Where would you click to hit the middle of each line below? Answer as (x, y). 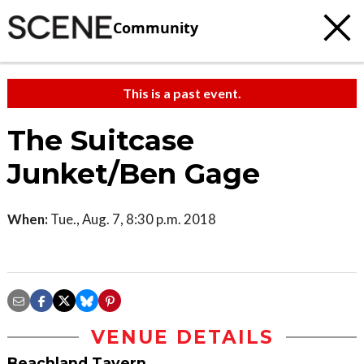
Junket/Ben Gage (134, 174)
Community (156, 27)
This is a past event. (182, 93)
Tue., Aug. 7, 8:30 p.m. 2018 (132, 219)
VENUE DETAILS (182, 337)
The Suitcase (101, 141)
